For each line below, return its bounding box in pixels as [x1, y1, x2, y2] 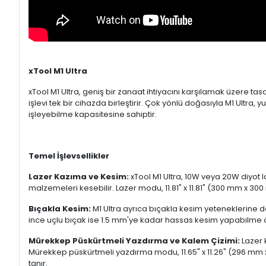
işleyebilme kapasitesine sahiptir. [28, 109, 157, 120]
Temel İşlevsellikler [28, 150, 109, 161]
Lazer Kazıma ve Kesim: [28, 171, 129, 182]
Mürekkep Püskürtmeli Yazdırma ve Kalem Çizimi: [28, 235, 240, 246]
